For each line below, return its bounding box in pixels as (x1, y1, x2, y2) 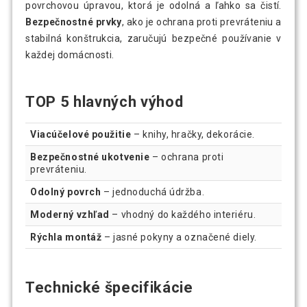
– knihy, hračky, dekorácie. (131, 129, 255, 140)
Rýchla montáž (30, 232, 102, 243)
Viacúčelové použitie (30, 129, 132, 140)
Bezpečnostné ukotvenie (30, 151, 150, 163)
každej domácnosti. (25, 49, 114, 61)
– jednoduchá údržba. (101, 186, 205, 198)
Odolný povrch (30, 186, 101, 198)
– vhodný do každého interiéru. (109, 209, 256, 221)
